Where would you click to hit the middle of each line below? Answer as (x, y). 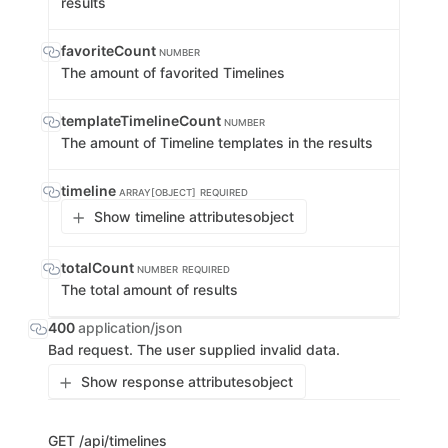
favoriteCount (110, 50)
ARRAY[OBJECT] (157, 192)
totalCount (99, 267)
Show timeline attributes (173, 216)
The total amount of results (149, 289)
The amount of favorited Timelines (173, 72)
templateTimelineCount (142, 120)
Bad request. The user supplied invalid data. (194, 349)
